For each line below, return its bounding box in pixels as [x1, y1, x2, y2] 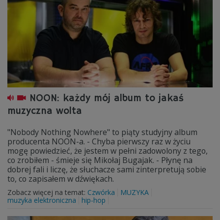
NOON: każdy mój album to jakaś [29, 92, 184, 105]
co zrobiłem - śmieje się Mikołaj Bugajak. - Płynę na [7, 155, 192, 165]
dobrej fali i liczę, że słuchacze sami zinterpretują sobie [7, 164, 206, 175]
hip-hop [82, 195, 106, 205]
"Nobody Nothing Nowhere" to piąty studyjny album [7, 127, 197, 137]
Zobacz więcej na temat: [7, 188, 87, 197]
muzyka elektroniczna [7, 195, 76, 205]
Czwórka [87, 188, 115, 197]
